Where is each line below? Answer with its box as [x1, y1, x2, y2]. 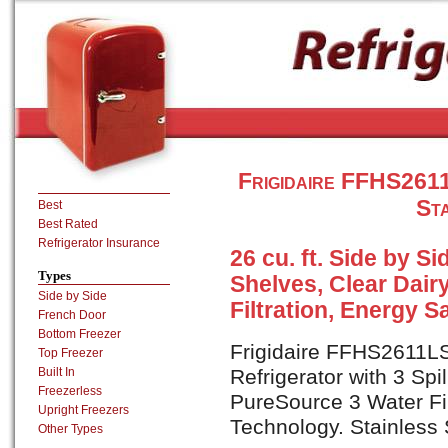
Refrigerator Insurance [38, 236, 160, 250]
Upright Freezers [38, 403, 129, 417]
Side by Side [38, 289, 107, 303]
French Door [38, 308, 106, 322]
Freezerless [38, 384, 102, 398]
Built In [38, 365, 75, 379]
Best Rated [38, 217, 98, 231]
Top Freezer [38, 346, 103, 360]
